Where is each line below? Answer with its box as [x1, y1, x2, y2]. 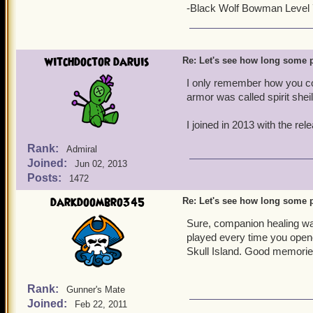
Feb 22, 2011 [75, 299, 127, 310]
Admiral [66, 144, 97, 154]
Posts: [27, 172, 64, 184]
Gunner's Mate [66, 284, 125, 295]
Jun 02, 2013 [75, 159, 127, 169]
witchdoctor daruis [45, 54, 150, 71]
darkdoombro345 [50, 194, 145, 211]
